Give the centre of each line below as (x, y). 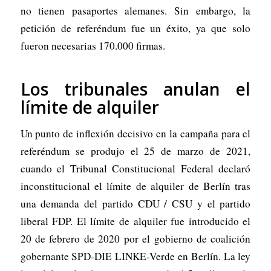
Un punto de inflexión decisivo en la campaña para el (135, 134)
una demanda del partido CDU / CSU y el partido (135, 204)
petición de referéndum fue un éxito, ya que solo (135, 28)
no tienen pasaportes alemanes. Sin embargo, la (135, 10)
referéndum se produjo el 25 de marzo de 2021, (135, 151)
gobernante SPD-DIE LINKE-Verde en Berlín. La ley (135, 256)
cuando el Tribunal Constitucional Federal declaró (135, 169)
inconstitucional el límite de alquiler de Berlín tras (135, 186)
